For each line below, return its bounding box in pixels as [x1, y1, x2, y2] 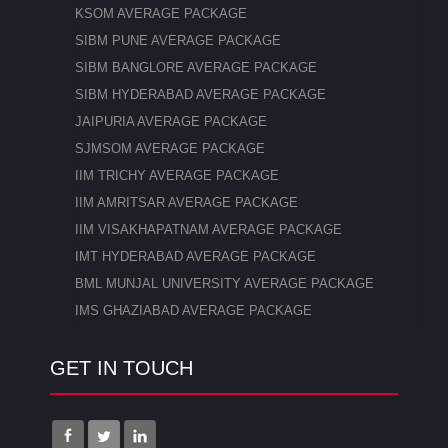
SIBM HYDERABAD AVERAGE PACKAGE [75, 87, 326, 103]
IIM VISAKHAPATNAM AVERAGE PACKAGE [75, 222, 342, 238]
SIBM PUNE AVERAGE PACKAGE [75, 33, 281, 49]
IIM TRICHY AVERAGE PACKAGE [75, 168, 279, 184]
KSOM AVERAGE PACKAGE [75, 6, 247, 22]
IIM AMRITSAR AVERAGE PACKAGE [75, 195, 298, 211]
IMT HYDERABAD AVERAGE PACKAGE [75, 249, 316, 265]
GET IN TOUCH [50, 357, 193, 380]
